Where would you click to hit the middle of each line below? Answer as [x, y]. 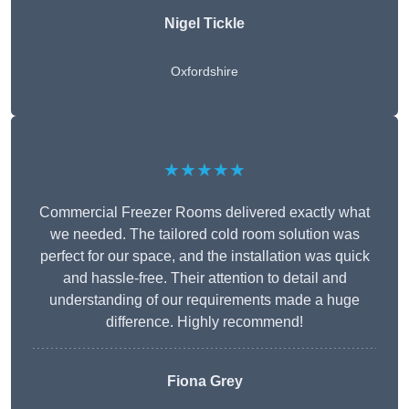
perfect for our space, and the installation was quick [204, 257]
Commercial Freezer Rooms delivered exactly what [204, 213]
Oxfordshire [204, 72]
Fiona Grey [204, 382]
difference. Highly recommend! [204, 322]
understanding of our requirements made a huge [204, 300]
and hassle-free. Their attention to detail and [204, 278]
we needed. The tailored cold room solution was [204, 235]
